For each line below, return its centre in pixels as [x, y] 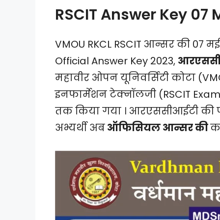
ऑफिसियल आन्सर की [158, 127]
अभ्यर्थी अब [80, 127]
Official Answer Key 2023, [116, 61]
